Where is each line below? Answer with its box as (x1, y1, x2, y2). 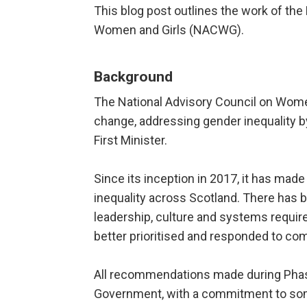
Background (94, 69, 173, 86)
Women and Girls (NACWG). (94, 23, 244, 38)
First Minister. (94, 133, 167, 148)
